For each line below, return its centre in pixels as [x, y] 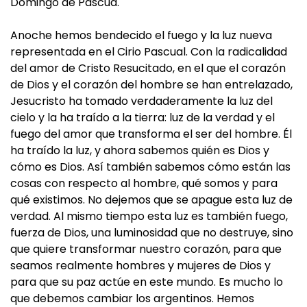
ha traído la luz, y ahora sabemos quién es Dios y [140, 150]
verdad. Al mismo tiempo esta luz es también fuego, [149, 216]
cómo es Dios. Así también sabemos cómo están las [150, 167]
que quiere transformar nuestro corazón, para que [146, 249]
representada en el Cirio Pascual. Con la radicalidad [149, 52]
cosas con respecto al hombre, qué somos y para [144, 183]
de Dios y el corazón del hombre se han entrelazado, [151, 85]
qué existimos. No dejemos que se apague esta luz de [151, 200]
